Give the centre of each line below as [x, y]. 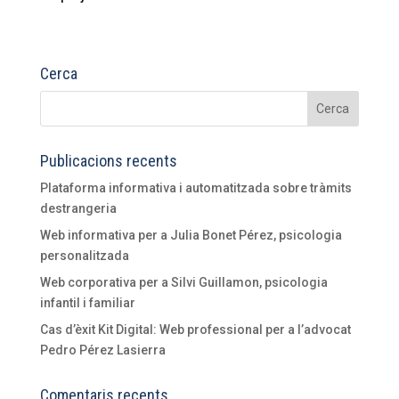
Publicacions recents [108, 160]
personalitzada [84, 255]
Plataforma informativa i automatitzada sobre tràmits [195, 187]
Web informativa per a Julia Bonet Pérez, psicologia [191, 235]
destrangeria [78, 208]
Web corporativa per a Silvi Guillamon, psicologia [183, 282]
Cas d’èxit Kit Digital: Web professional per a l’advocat [195, 329]
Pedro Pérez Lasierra [102, 350]
